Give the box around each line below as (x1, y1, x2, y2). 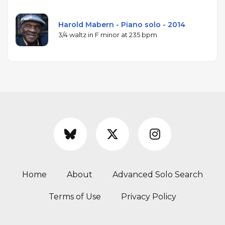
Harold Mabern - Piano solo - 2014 (58, 20, 185, 29)
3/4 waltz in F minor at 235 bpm (58, 30, 157, 39)
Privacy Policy (121, 191, 176, 201)
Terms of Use (49, 191, 101, 201)
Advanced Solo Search (113, 169, 203, 179)
